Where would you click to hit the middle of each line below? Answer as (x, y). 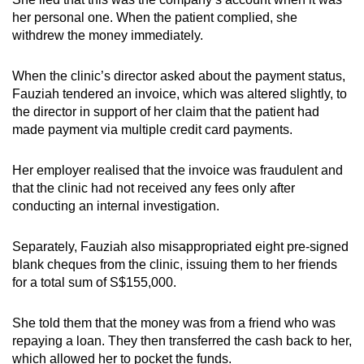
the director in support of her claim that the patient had (166, 111)
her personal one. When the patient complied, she (155, 17)
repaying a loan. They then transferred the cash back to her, (182, 340)
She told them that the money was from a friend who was (174, 323)
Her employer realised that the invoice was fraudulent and (178, 170)
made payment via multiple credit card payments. (152, 129)
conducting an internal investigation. (116, 206)
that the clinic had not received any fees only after (154, 188)
